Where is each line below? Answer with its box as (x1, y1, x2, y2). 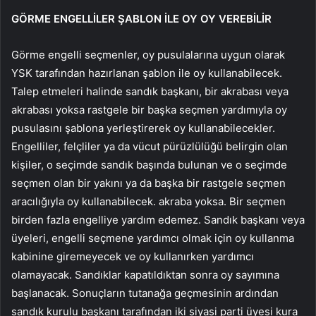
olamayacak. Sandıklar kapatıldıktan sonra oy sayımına (11, 267, 279, 281)
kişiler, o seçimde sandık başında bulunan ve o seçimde (11, 157, 287, 171)
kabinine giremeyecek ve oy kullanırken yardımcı (11, 249, 254, 263)
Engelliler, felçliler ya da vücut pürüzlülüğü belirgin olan (11, 139, 288, 153)
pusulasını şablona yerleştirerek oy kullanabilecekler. (11, 121, 275, 135)
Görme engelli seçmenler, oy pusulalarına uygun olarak (11, 47, 285, 61)
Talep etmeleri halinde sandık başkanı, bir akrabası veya (11, 84, 288, 98)
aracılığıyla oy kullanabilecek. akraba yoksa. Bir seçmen (11, 194, 286, 208)
